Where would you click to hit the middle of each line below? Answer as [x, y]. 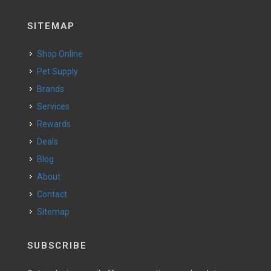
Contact [55, 194]
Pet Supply [60, 71]
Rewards [57, 124]
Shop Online [63, 54]
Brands [53, 89]
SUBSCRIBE [57, 246]
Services [56, 106]
